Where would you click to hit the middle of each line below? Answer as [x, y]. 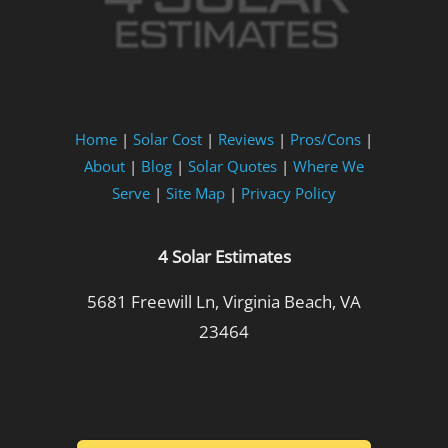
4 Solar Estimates [224, 256]
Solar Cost [167, 138]
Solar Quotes [232, 165]
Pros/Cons [325, 138]
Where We [328, 165]
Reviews [246, 138]
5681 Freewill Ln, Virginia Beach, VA [224, 301]
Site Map [195, 192]
